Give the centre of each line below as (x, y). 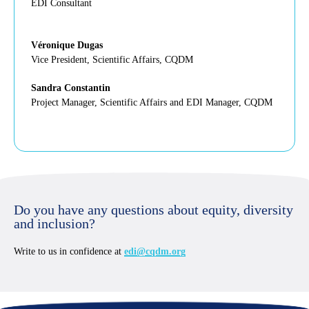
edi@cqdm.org (155, 251)
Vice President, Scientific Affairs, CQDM (112, 59)
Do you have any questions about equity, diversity (153, 209)
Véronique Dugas (67, 45)
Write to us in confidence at (69, 251)
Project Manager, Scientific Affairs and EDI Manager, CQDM (152, 102)
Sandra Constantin (71, 88)
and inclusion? (54, 223)
